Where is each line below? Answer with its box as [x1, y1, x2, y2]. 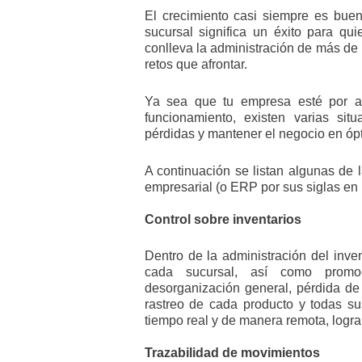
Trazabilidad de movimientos [144, 346, 320, 360]
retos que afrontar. [144, 57, 247, 72]
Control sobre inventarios [144, 212, 301, 226]
